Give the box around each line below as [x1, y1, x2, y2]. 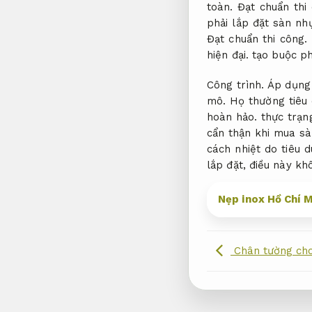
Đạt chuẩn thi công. [207, 33, 308, 46]
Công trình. [207, 78, 265, 91]
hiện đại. [207, 49, 249, 62]
